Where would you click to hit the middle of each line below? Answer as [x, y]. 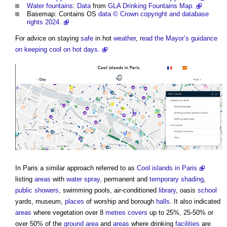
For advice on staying [48, 38]
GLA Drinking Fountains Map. [151, 6]
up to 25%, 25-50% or [180, 212]
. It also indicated [195, 201]
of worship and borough [120, 201]
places [74, 201]
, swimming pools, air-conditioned [109, 190]
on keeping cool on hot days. [58, 49]
